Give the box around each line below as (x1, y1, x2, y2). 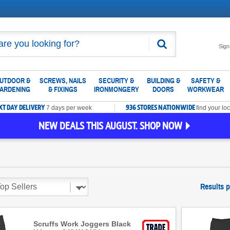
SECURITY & (99, 76, 134, 85)
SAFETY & (191, 76, 220, 85)
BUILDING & (146, 76, 180, 85)
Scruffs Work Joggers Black (33, 220, 131, 228)
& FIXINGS (48, 85, 78, 94)
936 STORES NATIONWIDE (126, 103, 195, 112)
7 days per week (46, 104, 92, 111)
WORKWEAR (187, 85, 224, 94)
